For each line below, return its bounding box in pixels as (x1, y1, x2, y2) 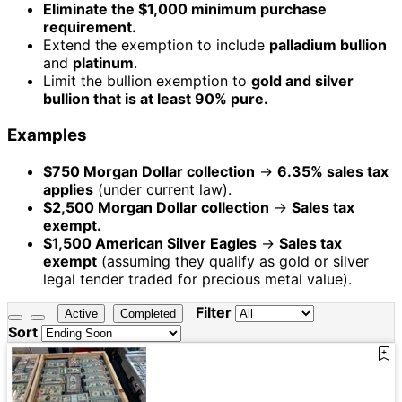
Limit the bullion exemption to (43, 72, 251, 91)
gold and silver (251, 72, 354, 91)
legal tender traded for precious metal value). (43, 269, 352, 288)
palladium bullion (269, 36, 387, 55)
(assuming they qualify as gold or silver (97, 251, 369, 270)
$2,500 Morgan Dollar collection (43, 197, 269, 216)
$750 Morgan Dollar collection (43, 162, 255, 180)
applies (43, 179, 93, 198)
